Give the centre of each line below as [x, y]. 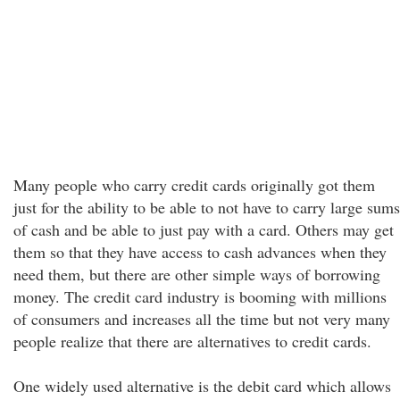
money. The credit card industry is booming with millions [200, 296]
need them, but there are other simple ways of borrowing [197, 274]
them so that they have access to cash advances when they [200, 252]
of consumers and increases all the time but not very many [202, 319]
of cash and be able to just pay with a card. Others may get [204, 229]
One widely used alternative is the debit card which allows [202, 386]
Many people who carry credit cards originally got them [194, 185]
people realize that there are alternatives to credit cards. [192, 341]
